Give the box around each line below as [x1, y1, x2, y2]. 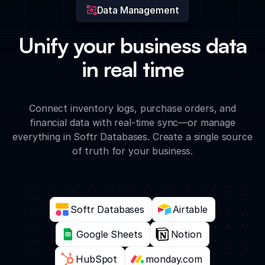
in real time [81, 55, 184, 82]
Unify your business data [18, 31, 247, 59]
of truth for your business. [72, 144, 193, 157]
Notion [170, 228, 202, 240]
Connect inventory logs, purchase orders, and [29, 102, 236, 114]
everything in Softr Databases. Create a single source [12, 130, 253, 143]
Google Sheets [76, 228, 143, 240]
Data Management [96, 4, 179, 16]
